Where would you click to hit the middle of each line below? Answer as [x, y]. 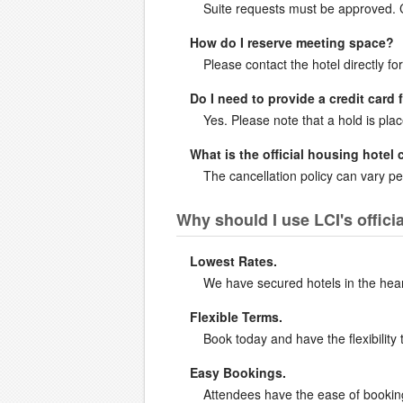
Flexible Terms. [236, 316]
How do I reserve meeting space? [292, 42]
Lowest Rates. [233, 260]
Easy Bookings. [238, 372]
